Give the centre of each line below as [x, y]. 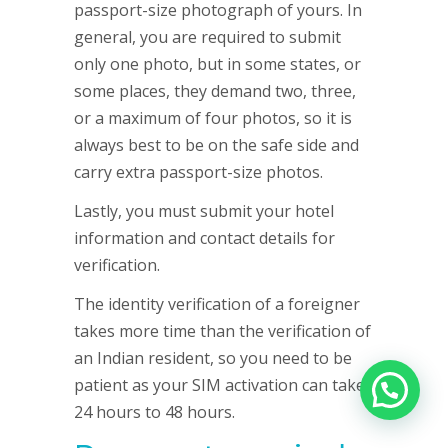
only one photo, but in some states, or [217, 64]
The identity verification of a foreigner [217, 304]
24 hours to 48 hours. [154, 412]
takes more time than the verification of [222, 331]
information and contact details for [204, 238]
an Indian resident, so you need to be [213, 358]
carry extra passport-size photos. [198, 172]
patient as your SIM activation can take [219, 385]
